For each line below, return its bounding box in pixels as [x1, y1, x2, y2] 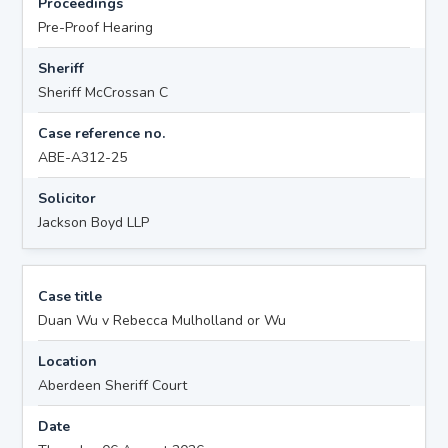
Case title [38, 286, 103, 306]
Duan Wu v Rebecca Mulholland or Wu [38, 310, 287, 330]
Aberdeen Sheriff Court [38, 375, 188, 395]
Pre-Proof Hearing [38, 17, 154, 37]
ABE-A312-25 [38, 147, 128, 167]
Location [38, 351, 98, 371]
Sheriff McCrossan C [38, 82, 169, 102]
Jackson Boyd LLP [38, 212, 150, 232]
